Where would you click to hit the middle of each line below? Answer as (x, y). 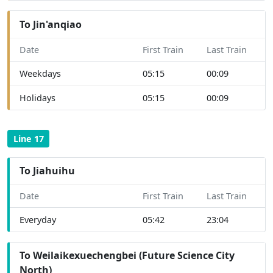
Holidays (37, 97)
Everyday (38, 219)
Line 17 (28, 138)
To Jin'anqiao (51, 24)
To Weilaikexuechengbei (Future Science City (127, 256)
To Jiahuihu (47, 171)
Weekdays (40, 73)
